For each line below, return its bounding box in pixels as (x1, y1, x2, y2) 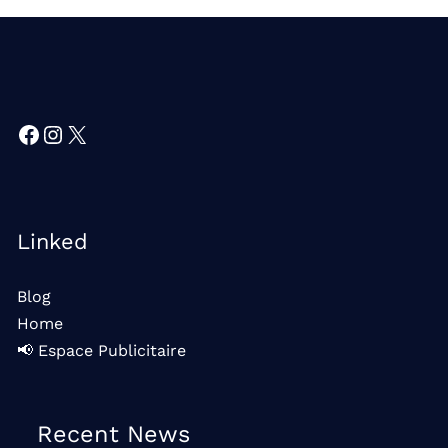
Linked (17, 228, 88, 254)
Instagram (40, 119, 159, 147)
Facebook (16, 119, 128, 147)
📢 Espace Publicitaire (17, 340, 186, 360)
